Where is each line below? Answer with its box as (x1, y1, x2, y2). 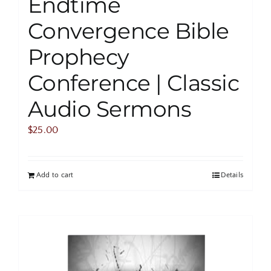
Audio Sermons (28, 95, 191, 122)
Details (221, 171, 243, 179)
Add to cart (36, 171, 74, 179)
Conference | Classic (28, 69, 240, 96)
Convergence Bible (28, 17, 229, 44)
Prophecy (28, 43, 129, 70)
